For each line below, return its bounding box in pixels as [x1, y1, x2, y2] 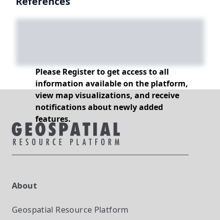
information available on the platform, [35, 78, 188, 89]
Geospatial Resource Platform [12, 204, 129, 215]
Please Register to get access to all [35, 66, 169, 77]
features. [35, 113, 71, 124]
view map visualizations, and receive [35, 90, 179, 101]
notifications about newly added [35, 102, 163, 112]
